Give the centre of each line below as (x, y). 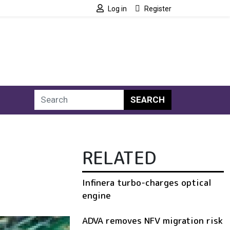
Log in (117, 9)
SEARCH (148, 100)
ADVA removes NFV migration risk (152, 220)
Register (158, 9)
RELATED (119, 157)
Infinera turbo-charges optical (147, 182)
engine (97, 195)
